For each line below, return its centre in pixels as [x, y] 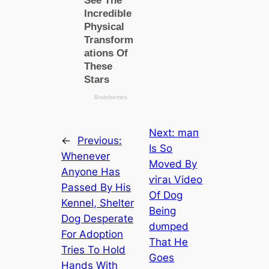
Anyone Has [91, 171]
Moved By [173, 164]
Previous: [100, 140]
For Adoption [92, 234]
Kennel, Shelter [98, 203]
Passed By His [96, 187]
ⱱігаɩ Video [176, 179]
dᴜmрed [169, 226]
